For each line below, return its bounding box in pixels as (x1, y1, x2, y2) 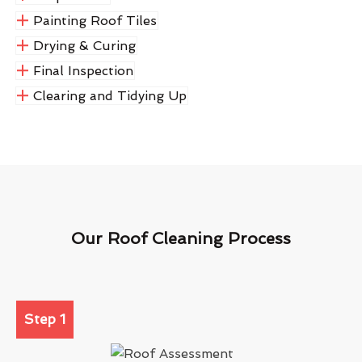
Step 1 (24, 310, 65, 327)
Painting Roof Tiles (32, 12, 157, 28)
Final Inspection (32, 62, 133, 78)
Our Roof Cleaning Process (71, 228, 291, 248)
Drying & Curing (32, 37, 136, 53)
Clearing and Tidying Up (32, 87, 187, 103)
